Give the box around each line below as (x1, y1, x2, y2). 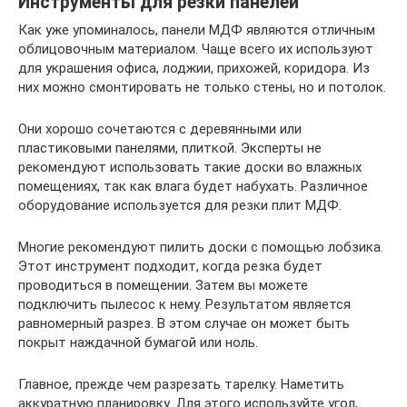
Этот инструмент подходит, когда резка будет (18, 257, 323, 274)
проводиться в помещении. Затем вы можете (18, 276, 308, 293)
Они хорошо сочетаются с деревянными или (18, 120, 302, 137)
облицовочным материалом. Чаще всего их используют (18, 40, 373, 57)
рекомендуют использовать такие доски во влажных (18, 158, 362, 175)
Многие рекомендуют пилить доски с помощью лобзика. (18, 238, 383, 255)
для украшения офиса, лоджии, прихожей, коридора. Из (18, 59, 370, 76)
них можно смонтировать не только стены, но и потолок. (18, 78, 386, 95)
